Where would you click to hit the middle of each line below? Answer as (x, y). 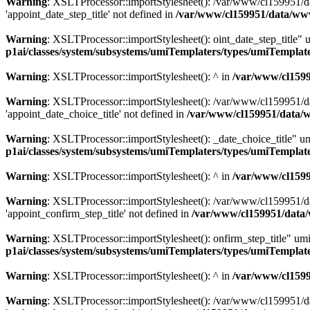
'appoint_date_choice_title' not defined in (96, 114)
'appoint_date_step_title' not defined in (91, 14)
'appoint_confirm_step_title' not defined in (99, 213)
